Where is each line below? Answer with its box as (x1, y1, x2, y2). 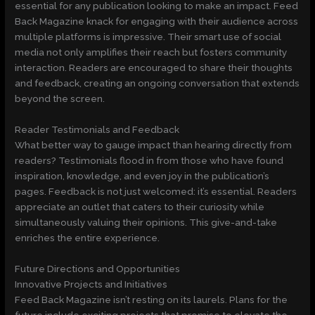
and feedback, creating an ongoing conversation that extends (15, 77, 300, 89)
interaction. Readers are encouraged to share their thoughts (15, 61, 293, 73)
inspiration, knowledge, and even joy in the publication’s (15, 169, 270, 181)
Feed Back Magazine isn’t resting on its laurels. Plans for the (15, 293, 288, 305)
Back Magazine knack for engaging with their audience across (15, 15, 299, 27)
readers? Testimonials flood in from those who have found (15, 154, 284, 166)
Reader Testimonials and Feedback (15, 123, 180, 135)
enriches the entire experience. (15, 231, 160, 243)
